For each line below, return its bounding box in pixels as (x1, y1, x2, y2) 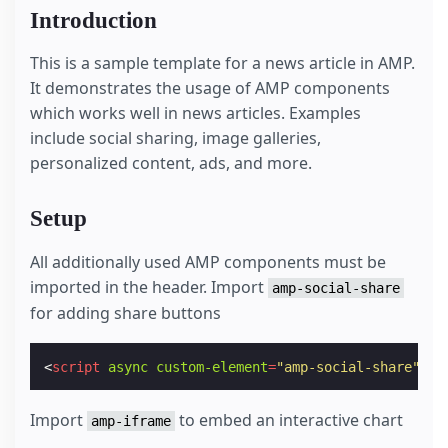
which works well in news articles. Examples (30, 102, 361, 125)
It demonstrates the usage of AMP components (30, 77, 390, 100)
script (52, 358, 101, 375)
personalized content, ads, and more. (30, 152, 312, 175)
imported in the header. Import (30, 275, 268, 298)
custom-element (156, 358, 269, 375)
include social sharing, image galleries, (30, 127, 321, 150)
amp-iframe (91, 412, 171, 429)
